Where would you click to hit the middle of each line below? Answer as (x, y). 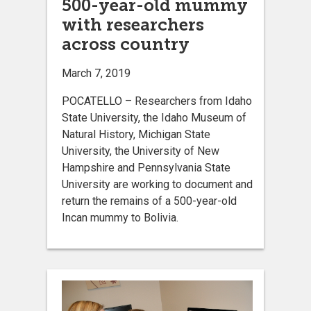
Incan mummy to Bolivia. (120, 218)
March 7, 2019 (96, 74)
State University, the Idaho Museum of (154, 118)
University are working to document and (157, 185)
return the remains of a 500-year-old (149, 201)
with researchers (133, 25)
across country (126, 44)
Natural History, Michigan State (136, 135)
